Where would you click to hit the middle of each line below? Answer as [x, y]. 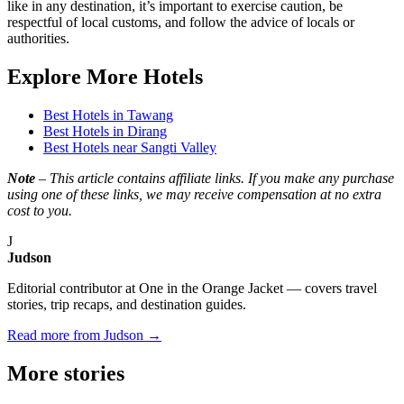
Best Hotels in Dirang [105, 132]
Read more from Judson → [84, 335]
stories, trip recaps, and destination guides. [127, 305]
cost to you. [40, 211]
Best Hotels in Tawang [108, 115]
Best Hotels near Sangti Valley [130, 148]
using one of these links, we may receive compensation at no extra [194, 195]
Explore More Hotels [105, 77]
